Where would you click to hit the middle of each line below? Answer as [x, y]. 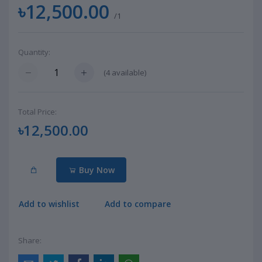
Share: [30, 240]
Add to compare [138, 204]
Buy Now [95, 170]
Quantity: [34, 52]
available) [128, 72]
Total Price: [37, 112]
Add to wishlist [49, 204]
